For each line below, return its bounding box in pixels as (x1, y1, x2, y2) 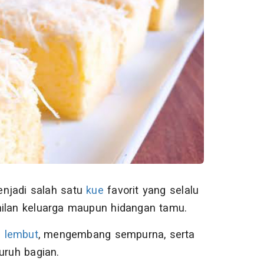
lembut (4, 227, 38, 243)
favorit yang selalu (103, 183, 199, 199)
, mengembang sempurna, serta (38, 227, 195, 243)
